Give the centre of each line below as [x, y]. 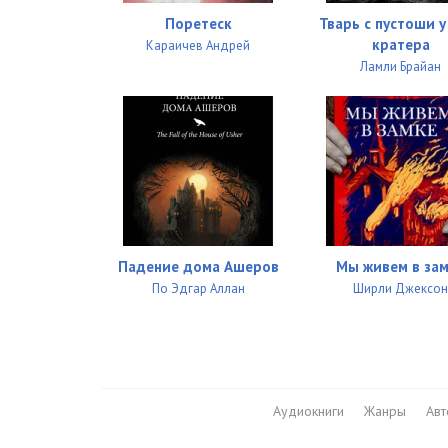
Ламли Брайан [401, 67]
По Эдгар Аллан [198, 289]
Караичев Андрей [198, 46]
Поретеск [198, 24]
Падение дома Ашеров [198, 267]
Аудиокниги [308, 411]
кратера [400, 45]
